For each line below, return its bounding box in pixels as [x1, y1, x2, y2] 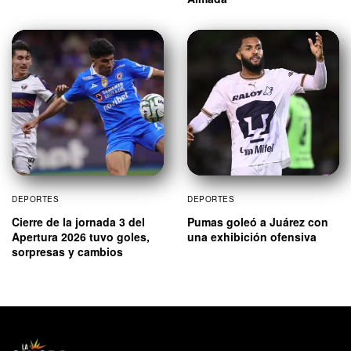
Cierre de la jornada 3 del [12, 213, 145, 230]
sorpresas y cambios [12, 243, 123, 259]
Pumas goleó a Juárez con [187, 213, 328, 230]
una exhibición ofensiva [187, 228, 317, 244]
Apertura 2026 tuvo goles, [12, 228, 150, 244]
